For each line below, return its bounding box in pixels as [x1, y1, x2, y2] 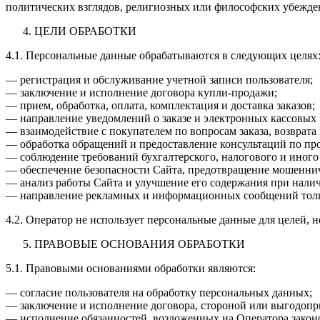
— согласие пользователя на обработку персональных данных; [6, 286, 312, 299]
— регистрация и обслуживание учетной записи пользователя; [6, 73, 313, 86]
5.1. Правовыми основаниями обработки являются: [6, 261, 256, 274]
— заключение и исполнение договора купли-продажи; [6, 86, 277, 99]
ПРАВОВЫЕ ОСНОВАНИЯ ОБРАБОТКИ [34, 237, 245, 250]
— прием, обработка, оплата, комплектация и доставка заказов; [6, 99, 315, 111]
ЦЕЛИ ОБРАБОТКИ [34, 24, 136, 37]
